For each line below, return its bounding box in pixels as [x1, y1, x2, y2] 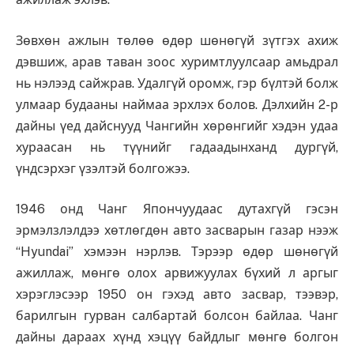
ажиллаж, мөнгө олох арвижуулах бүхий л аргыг [16, 265, 338, 281]
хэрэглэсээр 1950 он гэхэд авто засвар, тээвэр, [16, 287, 338, 303]
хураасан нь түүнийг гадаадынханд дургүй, [16, 139, 338, 155]
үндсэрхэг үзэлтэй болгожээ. [16, 160, 190, 176]
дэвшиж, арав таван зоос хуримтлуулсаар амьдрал [16, 54, 338, 70]
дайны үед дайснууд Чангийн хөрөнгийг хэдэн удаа [16, 118, 338, 134]
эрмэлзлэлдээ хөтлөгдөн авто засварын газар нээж [16, 223, 338, 239]
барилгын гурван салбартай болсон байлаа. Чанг [16, 308, 338, 324]
